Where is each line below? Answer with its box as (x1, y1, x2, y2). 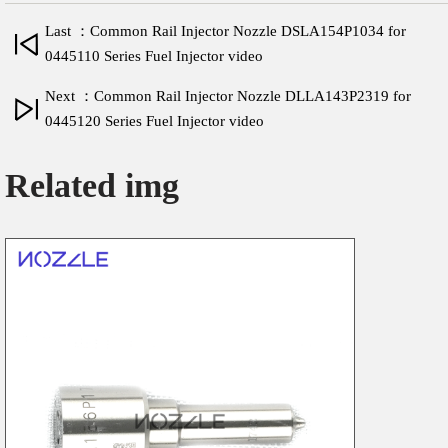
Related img (5, 167, 179, 205)
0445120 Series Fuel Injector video (45, 113, 264, 130)
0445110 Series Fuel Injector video (45, 48, 263, 65)
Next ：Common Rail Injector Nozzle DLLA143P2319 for (45, 88, 411, 105)
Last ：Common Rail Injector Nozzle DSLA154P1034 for (45, 23, 406, 40)
